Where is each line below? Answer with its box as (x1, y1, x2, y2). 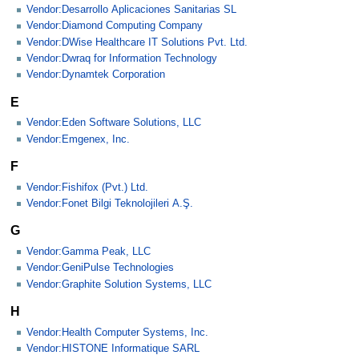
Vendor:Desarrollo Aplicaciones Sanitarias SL (26, 4, 236, 16)
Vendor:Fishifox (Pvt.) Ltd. (26, 181, 148, 193)
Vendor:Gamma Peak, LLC (26, 246, 151, 258)
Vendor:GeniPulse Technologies (26, 262, 174, 274)
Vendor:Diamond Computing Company (26, 20, 203, 32)
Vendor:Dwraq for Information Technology (26, 52, 217, 64)
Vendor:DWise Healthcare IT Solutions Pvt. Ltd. (26, 36, 248, 48)
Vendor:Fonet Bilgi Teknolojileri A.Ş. (26, 197, 193, 209)
